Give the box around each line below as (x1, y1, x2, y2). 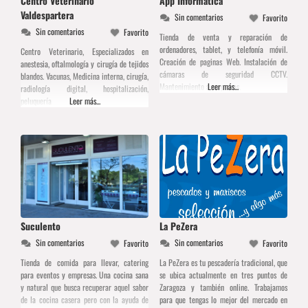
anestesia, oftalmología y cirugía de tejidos (21, 57, 149, 69)
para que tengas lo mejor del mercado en (159, 293, 287, 305)
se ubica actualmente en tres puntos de (159, 268, 287, 280)
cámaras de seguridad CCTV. (159, 67, 287, 80)
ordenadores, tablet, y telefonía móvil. (159, 43, 287, 55)
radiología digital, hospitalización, (21, 82, 149, 94)
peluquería (21, 94, 52, 107)
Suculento (21, 218, 60, 233)
